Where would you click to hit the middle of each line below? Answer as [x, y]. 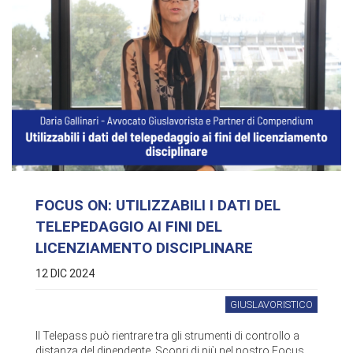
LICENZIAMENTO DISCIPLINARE [144, 248]
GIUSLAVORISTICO [271, 305]
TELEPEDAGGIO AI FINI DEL [129, 227]
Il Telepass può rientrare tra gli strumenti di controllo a [167, 336]
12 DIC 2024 [65, 274]
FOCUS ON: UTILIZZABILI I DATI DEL [158, 206]
